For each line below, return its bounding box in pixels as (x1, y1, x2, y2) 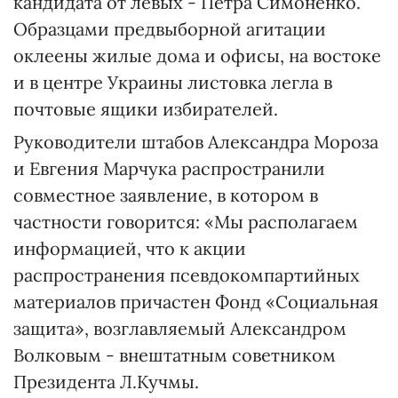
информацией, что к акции (13, 237, 246, 259)
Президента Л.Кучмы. (13, 370, 199, 393)
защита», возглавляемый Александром (13, 317, 346, 339)
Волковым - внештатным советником (13, 344, 336, 366)
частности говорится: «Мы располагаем (13, 211, 358, 233)
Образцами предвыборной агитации (13, 18, 326, 40)
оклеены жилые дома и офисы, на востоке (13, 44, 381, 67)
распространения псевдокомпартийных (13, 264, 360, 286)
